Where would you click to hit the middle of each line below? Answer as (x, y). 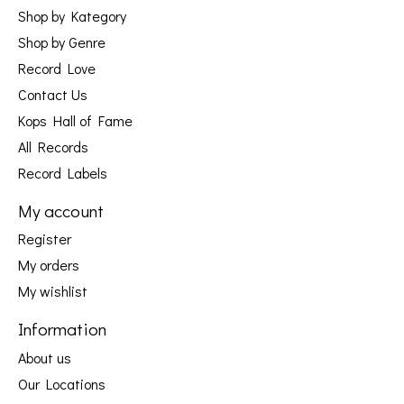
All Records (53, 146)
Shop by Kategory (72, 15)
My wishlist (53, 291)
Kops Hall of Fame (75, 120)
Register (45, 239)
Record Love (57, 68)
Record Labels (63, 172)
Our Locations (62, 384)
